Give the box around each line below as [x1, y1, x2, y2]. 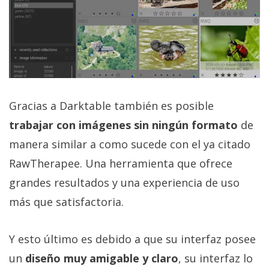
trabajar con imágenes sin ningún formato [9, 118, 238, 133]
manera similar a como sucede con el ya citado [9, 137, 250, 152]
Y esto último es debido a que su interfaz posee [9, 232, 256, 247]
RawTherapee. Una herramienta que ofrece [9, 156, 232, 171]
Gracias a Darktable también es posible [9, 98, 214, 113]
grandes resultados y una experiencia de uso [9, 175, 240, 190]
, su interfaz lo [178, 251, 253, 266]
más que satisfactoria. [9, 195, 124, 210]
